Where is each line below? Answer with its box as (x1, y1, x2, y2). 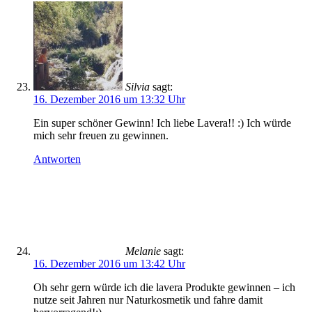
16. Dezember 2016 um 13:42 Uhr (33, 258, 185, 270)
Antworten (33, 153, 81, 165)
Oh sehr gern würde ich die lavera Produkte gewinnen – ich (33, 281, 295, 293)
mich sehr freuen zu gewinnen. (33, 130, 169, 141)
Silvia (125, 81, 150, 93)
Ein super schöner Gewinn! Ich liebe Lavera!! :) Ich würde (33, 117, 291, 129)
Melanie (125, 245, 161, 257)
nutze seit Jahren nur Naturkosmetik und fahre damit (33, 294, 263, 306)
